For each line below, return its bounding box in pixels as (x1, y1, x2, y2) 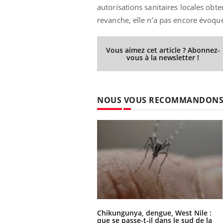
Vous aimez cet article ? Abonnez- (106, 45, 220, 55)
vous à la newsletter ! (126, 53, 200, 63)
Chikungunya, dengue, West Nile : (97, 208, 212, 218)
